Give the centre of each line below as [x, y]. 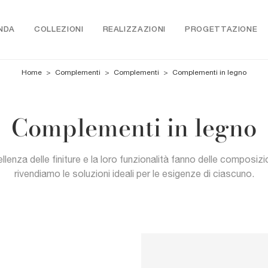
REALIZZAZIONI [134, 30]
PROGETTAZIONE [221, 30]
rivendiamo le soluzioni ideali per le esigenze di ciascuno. [134, 173]
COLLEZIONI [59, 30]
